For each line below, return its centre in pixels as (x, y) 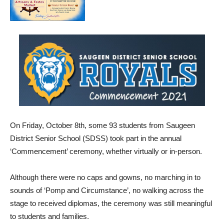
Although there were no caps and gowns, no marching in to (105, 177)
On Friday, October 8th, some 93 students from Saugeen (102, 125)
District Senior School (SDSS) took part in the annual (96, 138)
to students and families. (49, 216)
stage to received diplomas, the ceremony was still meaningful (111, 203)
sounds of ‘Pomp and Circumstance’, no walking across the (107, 190)
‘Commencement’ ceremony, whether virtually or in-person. (106, 151)
